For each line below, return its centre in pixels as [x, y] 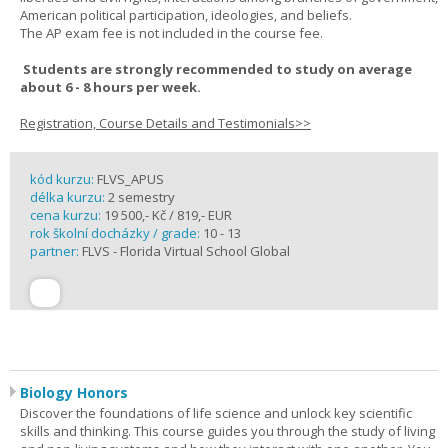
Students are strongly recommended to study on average [216, 69]
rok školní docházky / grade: [116, 233]
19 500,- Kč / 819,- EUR [166, 215]
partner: [56, 251]
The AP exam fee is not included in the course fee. [171, 33]
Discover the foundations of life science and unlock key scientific [216, 413]
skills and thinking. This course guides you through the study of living [227, 431]
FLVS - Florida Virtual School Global [186, 251]
